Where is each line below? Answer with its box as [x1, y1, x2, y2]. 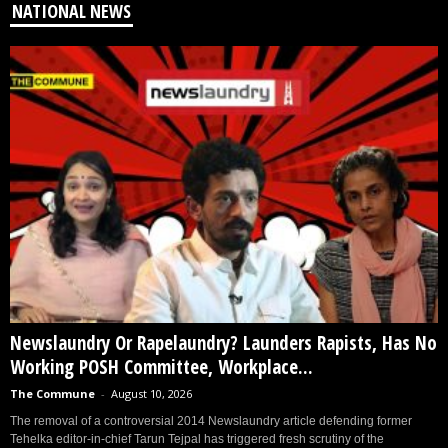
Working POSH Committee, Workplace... [10, 353, 313, 380]
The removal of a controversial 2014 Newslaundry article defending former [10, 413, 412, 428]
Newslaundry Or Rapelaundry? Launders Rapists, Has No [10, 329, 437, 356]
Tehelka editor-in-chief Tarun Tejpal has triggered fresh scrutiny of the [10, 431, 384, 446]
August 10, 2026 [111, 385, 192, 401]
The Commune [10, 385, 95, 401]
